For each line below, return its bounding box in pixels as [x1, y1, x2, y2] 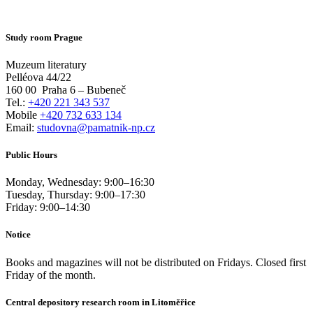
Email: [6, 121, 37, 133]
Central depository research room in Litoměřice [6, 296, 196, 307]
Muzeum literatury [6, 58, 87, 71]
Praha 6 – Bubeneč [42, 83, 126, 96]
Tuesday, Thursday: [6, 189, 95, 201]
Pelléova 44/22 [6, 71, 71, 83]
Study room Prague [6, 31, 82, 43]
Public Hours [6, 150, 57, 161]
